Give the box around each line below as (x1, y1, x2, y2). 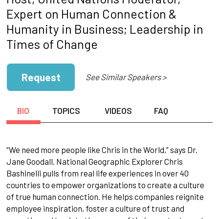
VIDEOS (104, 105, 132, 115)
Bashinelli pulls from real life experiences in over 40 (6, 168, 189, 178)
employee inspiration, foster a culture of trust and (6, 203, 184, 213)
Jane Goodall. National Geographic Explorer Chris (6, 156, 183, 166)
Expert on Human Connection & (6, 6, 176, 22)
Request (21, 71, 61, 84)
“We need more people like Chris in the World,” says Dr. (6, 144, 197, 154)
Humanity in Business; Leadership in (6, 21, 203, 37)
